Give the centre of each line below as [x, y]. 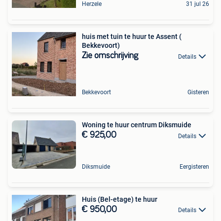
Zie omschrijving [110, 56]
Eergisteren [194, 167]
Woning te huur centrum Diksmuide [137, 125]
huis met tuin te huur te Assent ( [132, 37]
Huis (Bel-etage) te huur [120, 200]
